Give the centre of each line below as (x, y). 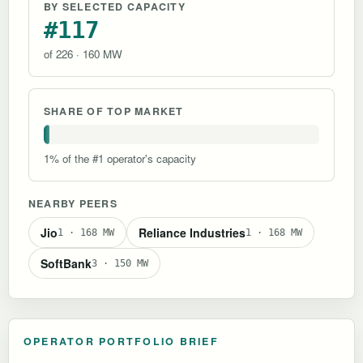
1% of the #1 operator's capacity (120, 158)
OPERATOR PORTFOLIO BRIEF (121, 341)
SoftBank (66, 263)
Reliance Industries (192, 232)
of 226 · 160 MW (83, 53)
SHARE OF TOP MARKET (114, 111)
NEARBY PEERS (73, 203)
